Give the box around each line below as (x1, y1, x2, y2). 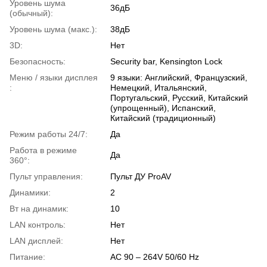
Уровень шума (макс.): (10, 24, 97, 34)
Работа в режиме (10, 145, 77, 155)
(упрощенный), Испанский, (110, 103, 216, 113)
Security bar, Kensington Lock (110, 56, 222, 66)
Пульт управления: (10, 171, 83, 181)
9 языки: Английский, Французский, (110, 72, 247, 82)
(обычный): (10, 8, 53, 18)
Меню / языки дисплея (10, 72, 98, 82)
